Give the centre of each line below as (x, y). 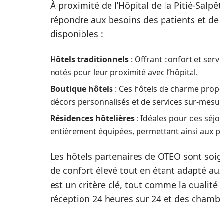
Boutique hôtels (82, 89)
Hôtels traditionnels (89, 59)
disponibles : (77, 34)
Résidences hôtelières (92, 118)
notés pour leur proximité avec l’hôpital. (124, 72)
